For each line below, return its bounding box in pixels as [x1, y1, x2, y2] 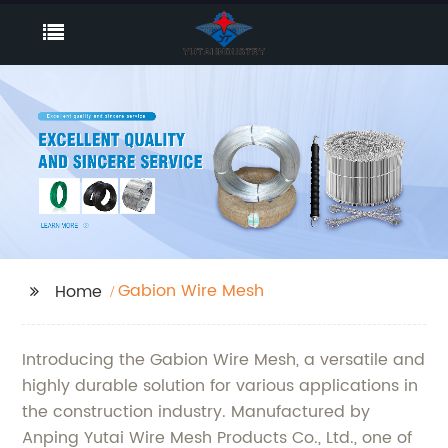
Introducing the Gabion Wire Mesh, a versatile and [22, 346, 426, 373]
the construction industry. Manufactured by [22, 398, 371, 425]
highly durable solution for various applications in [22, 372, 419, 399]
